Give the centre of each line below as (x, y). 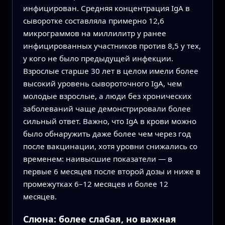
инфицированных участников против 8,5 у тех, (112, 45)
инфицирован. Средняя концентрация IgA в (106, 8)
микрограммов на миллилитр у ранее (94, 33)
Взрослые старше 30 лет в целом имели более (110, 71)
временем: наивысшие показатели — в (97, 158)
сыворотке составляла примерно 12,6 (93, 20)
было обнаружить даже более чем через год (107, 133)
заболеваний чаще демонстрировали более (107, 108)
